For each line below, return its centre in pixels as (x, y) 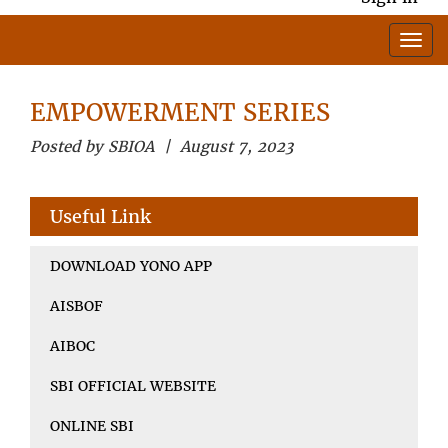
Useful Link (100, 216)
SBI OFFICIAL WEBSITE (133, 385)
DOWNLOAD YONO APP (131, 265)
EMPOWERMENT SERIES (180, 112)
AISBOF (76, 305)
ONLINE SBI (92, 425)
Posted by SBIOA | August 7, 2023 (161, 146)
